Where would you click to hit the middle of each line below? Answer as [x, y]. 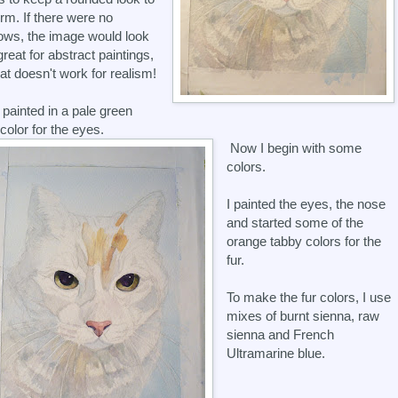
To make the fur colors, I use [309, 297]
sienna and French [281, 334]
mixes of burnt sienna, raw [303, 315]
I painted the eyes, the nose [306, 203]
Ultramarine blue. [276, 353]
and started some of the [295, 222]
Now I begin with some [295, 147]
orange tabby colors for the [304, 241]
